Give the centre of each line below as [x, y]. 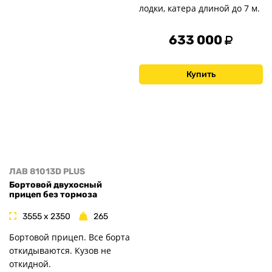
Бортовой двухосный [56, 185]
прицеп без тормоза [53, 195]
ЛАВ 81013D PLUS [47, 171]
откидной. [30, 263]
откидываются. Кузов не [60, 250]
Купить [201, 74]
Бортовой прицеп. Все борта [70, 237]
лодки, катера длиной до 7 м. [199, 8]
